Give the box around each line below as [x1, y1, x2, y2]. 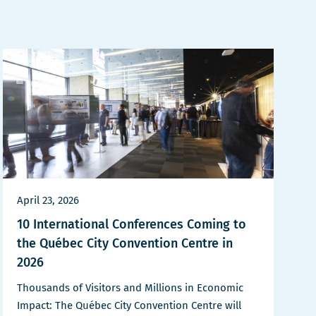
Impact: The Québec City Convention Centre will [17, 299, 241, 312]
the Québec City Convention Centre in [17, 236, 233, 252]
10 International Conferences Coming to [17, 217, 246, 233]
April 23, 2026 [17, 194, 79, 207]
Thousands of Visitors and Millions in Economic [17, 281, 243, 295]
